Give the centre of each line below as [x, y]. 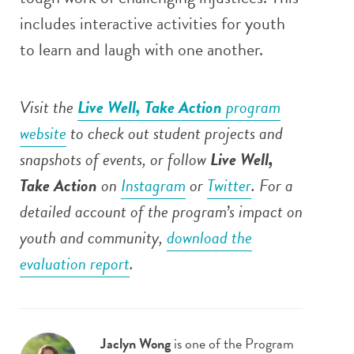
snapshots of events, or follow [115, 159]
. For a [272, 185]
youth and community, [93, 237]
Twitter [229, 185]
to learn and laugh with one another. [141, 49]
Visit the [49, 107]
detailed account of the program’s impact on [161, 211]
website [43, 133]
